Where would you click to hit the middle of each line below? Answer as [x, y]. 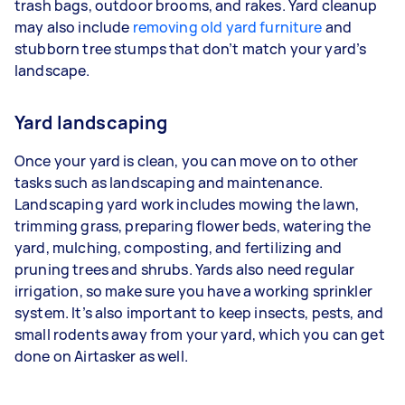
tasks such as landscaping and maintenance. [169, 182]
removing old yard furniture [227, 27]
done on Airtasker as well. [101, 356]
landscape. [54, 70]
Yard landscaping [91, 122]
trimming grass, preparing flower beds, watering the [193, 226]
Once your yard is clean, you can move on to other [187, 160]
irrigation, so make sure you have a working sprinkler [193, 291]
